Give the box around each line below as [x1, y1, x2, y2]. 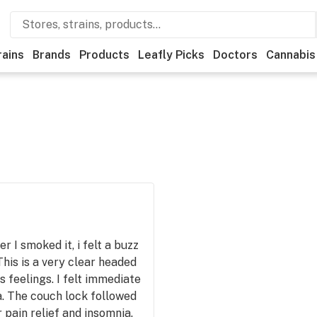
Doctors [213, 48, 258, 62]
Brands [33, 48, 71, 62]
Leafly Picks [138, 48, 204, 62]
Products [79, 48, 129, 62]
